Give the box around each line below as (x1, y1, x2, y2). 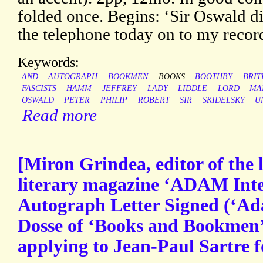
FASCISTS (21, 84, 56, 93)
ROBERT (137, 96, 170, 105)
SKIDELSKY (202, 96, 245, 105)
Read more (22, 106, 97, 125)
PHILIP (100, 96, 127, 105)
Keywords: (18, 54, 79, 70)
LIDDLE (178, 84, 208, 93)
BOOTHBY (195, 72, 233, 82)
